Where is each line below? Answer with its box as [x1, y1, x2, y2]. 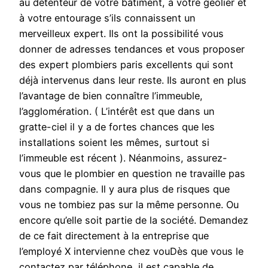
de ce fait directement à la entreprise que [19, 230, 209, 242]
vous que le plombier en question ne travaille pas [19, 167, 245, 180]
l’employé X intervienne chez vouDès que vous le [19, 245, 243, 258]
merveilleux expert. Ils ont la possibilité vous [19, 28, 224, 40]
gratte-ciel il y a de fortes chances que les [19, 121, 215, 133]
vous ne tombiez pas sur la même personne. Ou [19, 199, 239, 211]
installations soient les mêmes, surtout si [19, 136, 209, 149]
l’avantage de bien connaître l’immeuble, [19, 90, 203, 102]
